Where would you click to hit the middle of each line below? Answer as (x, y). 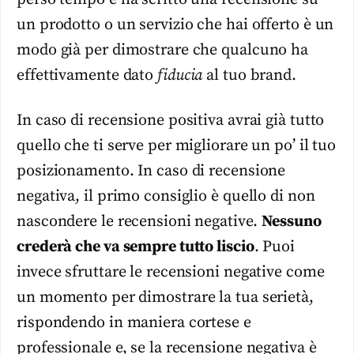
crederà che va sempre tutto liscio (136, 247)
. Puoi (275, 247)
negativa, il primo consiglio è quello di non (166, 196)
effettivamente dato (87, 76)
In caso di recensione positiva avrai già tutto (171, 120)
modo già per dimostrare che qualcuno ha (163, 51)
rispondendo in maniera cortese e (134, 322)
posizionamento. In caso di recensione (151, 171)
